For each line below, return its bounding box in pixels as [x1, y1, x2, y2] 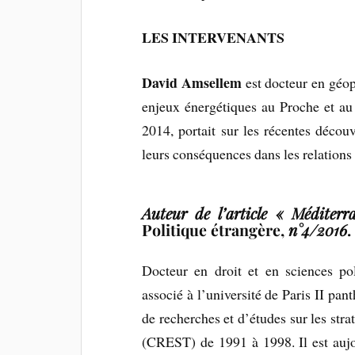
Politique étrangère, [142, 219, 285, 240]
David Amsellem [142, 71, 242, 93]
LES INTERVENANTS [142, 26, 285, 48]
